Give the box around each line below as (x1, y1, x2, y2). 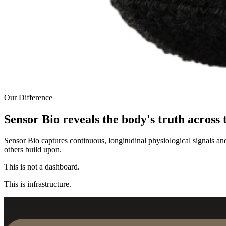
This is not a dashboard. (4, 162, 80, 171)
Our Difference (4, 93, 52, 102)
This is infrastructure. (4, 179, 71, 188)
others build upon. (4, 145, 62, 154)
